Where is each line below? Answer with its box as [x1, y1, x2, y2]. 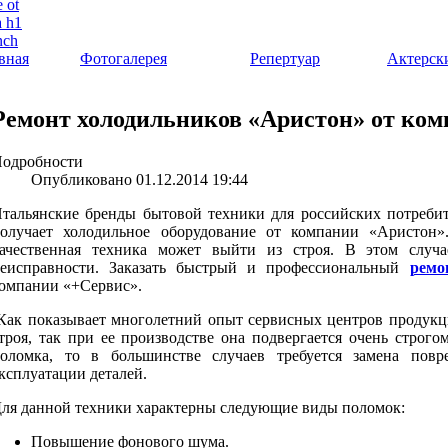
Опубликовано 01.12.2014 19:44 [31, 170, 248, 188]
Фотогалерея [80, 50, 167, 67]
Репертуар [250, 50, 320, 67]
